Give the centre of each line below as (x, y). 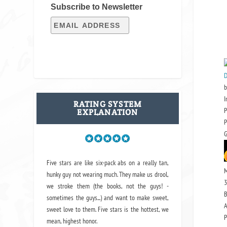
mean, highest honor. (72, 221)
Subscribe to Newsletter (97, 7)
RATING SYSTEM (108, 104)
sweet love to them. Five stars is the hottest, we (108, 210)
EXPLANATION (108, 112)
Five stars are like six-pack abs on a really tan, (108, 163)
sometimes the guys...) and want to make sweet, (108, 198)
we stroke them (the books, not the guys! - (108, 186)
